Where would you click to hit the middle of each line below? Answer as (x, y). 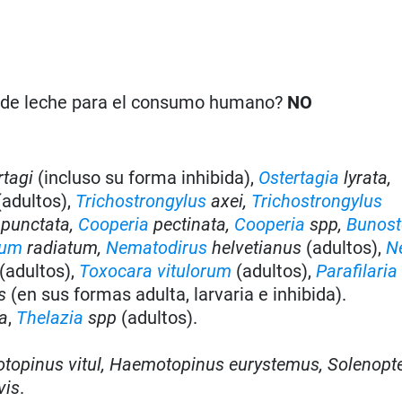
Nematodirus (157, 247)
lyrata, (366, 177)
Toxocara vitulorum (156, 271)
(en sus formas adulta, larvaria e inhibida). (177, 294)
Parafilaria (357, 271)
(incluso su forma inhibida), (146, 177)
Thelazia (50, 317)
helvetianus (257, 247)
